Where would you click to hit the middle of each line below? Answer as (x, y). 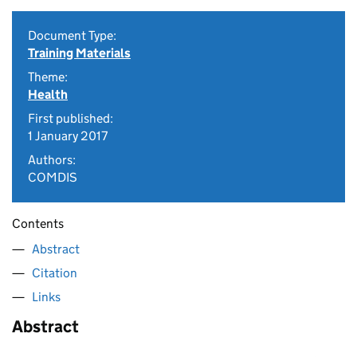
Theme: (48, 77)
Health (48, 94)
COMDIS (53, 177)
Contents (38, 224)
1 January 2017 (68, 136)
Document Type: (72, 35)
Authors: (52, 160)
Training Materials (79, 53)
